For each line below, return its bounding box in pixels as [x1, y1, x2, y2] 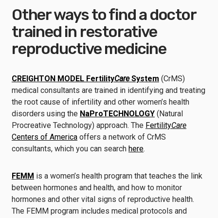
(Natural [155, 109, 183, 118]
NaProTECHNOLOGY [80, 109, 155, 118]
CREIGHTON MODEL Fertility [12, 74, 114, 83]
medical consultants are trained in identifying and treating [12, 86, 205, 95]
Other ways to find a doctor [12, 5, 196, 24]
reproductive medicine [12, 39, 166, 58]
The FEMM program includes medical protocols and [12, 206, 187, 216]
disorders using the [12, 109, 80, 118]
